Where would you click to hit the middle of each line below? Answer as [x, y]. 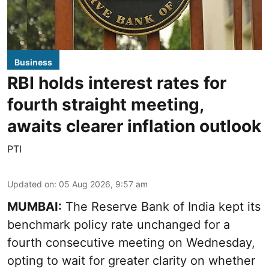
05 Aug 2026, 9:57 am [103, 184]
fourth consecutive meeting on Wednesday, [131, 242]
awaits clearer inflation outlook [134, 126]
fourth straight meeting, [105, 104]
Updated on [31, 184]
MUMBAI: [35, 206]
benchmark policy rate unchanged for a [119, 224]
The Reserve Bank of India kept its [161, 206]
